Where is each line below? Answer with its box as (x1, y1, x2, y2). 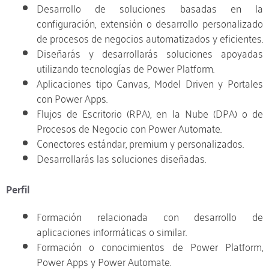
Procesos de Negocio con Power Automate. (37, 118, 222, 138)
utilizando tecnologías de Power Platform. (37, 58, 214, 77)
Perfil (6, 178, 30, 198)
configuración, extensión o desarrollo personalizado (37, 13, 263, 32)
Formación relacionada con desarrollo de (37, 206, 263, 225)
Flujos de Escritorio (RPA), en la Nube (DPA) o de (37, 103, 263, 122)
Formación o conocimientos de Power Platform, (37, 236, 263, 255)
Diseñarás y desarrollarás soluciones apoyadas (37, 43, 263, 62)
